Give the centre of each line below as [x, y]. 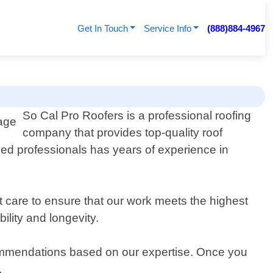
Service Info [167, 28]
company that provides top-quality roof [123, 133]
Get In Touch [102, 28]
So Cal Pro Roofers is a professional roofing [137, 116]
